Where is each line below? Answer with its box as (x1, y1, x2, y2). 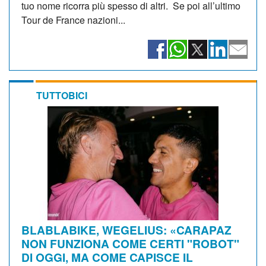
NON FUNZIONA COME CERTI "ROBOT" (21, 235, 239, 252)
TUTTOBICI (36, 88, 87, 102)
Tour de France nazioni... (21, 12, 125, 27)
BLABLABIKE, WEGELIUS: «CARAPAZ (21, 221, 232, 238)
